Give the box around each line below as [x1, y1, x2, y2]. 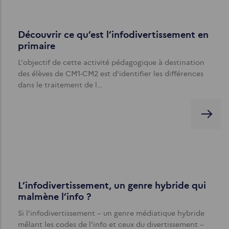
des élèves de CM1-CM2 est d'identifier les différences [18, 68, 203, 78]
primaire [18, 40, 55, 52]
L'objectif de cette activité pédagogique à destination [18, 57, 204, 67]
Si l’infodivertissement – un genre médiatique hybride [18, 208, 204, 218]
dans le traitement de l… [18, 80, 102, 89]
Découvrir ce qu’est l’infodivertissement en [18, 29, 209, 40]
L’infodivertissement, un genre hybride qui [18, 179, 206, 191]
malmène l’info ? [18, 191, 91, 202]
